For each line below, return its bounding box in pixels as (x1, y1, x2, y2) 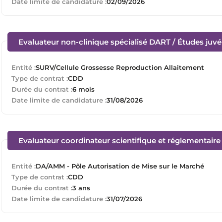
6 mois (72, 85, 95, 93)
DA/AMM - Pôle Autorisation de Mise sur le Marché (36, 162, 204, 170)
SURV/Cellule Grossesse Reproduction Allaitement (36, 63, 204, 71)
